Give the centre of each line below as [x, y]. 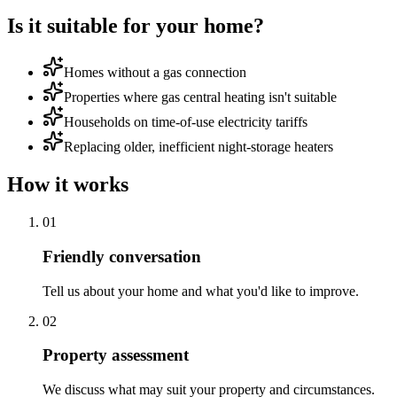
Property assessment [116, 355]
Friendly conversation [122, 256]
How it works [68, 185]
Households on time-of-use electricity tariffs [186, 122]
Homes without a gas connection [155, 73]
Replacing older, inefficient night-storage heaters [198, 147]
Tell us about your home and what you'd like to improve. [201, 291]
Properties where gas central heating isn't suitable [200, 97]
